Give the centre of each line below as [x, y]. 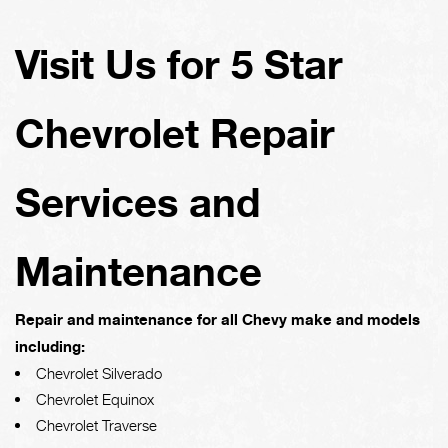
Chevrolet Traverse [96, 425]
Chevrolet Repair [175, 133]
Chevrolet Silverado [99, 373]
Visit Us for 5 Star [179, 64]
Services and [137, 202]
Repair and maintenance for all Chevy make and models [217, 319]
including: [50, 346]
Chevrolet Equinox [95, 399]
